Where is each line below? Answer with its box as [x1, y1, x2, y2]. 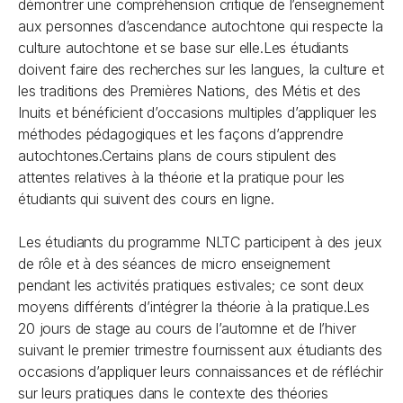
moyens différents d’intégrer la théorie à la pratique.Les [18, 298, 370, 316]
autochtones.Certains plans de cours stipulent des [18, 147, 337, 165]
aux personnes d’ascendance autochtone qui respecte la [18, 17, 383, 35]
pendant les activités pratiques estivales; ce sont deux [18, 276, 365, 294]
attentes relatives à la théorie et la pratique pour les [18, 168, 345, 186]
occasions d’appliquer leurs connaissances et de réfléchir [18, 363, 383, 381]
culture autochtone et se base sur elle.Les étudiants [18, 39, 349, 57]
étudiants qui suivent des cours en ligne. [18, 190, 274, 208]
